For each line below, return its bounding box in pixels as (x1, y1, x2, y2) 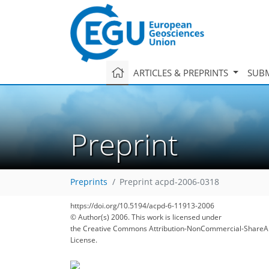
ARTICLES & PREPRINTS (133, 66, 231, 79)
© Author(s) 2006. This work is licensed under (70, 212, 222, 222)
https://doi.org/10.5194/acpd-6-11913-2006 (70, 201, 214, 211)
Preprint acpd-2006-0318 (119, 177, 219, 188)
